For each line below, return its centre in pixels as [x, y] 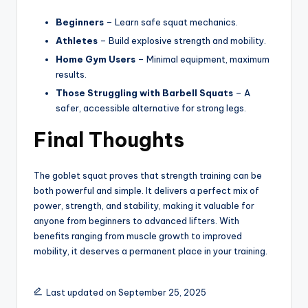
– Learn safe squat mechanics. [171, 22]
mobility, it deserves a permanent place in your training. [151, 251]
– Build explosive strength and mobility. [182, 41]
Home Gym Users [96, 59]
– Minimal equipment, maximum [202, 59]
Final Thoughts [109, 140]
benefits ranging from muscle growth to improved [138, 236]
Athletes [77, 41]
